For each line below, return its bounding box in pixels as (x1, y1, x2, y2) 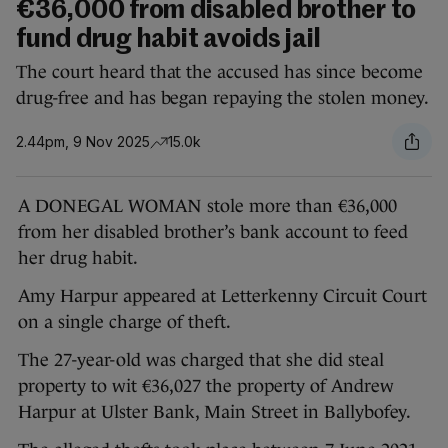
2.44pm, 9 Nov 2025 (16, 132, 150, 150)
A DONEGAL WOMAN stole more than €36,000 (18, 196, 397, 217)
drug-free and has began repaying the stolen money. (16, 88, 429, 109)
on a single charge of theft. (18, 312, 231, 333)
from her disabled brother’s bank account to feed (18, 222, 408, 243)
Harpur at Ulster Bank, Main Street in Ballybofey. (18, 402, 411, 423)
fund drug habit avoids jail (16, 27, 321, 54)
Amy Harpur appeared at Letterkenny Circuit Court (18, 286, 427, 307)
